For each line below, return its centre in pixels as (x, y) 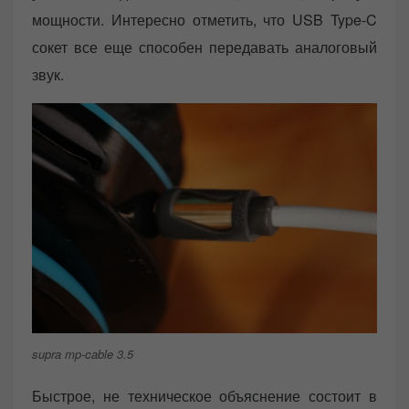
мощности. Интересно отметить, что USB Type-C (204, 19)
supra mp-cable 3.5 (83, 353)
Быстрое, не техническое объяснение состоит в (204, 396)
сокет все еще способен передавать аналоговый (204, 47)
